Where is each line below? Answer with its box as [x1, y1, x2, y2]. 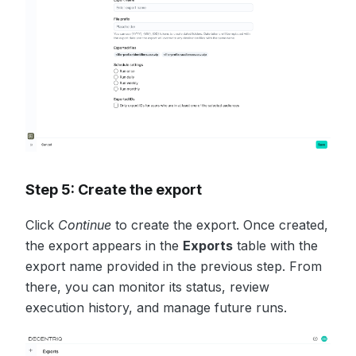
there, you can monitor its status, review [25, 278, 269, 295]
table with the [233, 237, 318, 253]
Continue [58, 216, 111, 233]
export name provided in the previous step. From [25, 257, 322, 274]
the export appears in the [25, 237, 183, 253]
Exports [183, 237, 233, 253]
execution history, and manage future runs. [25, 299, 287, 315]
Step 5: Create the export [25, 180, 202, 198]
